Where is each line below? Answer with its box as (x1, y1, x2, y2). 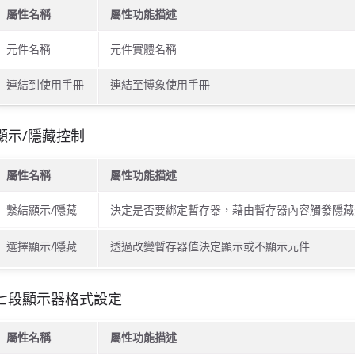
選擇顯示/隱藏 (6, 238, 77, 254)
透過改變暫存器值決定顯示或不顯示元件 (109, 238, 310, 254)
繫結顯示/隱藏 (6, 201, 77, 217)
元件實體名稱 (109, 41, 177, 57)
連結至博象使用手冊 (109, 77, 210, 93)
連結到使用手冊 (6, 77, 84, 93)
